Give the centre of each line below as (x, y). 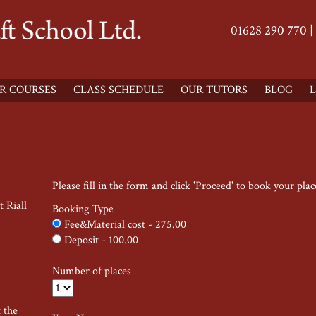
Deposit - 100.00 (100, 241)
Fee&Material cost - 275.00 (124, 225)
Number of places (92, 272)
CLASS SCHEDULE (119, 90)
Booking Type (83, 209)
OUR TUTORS (214, 90)
